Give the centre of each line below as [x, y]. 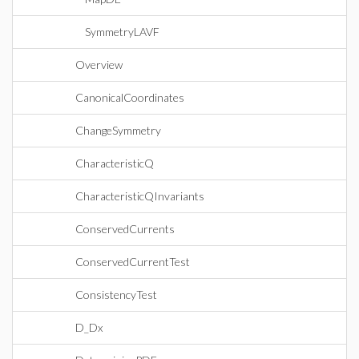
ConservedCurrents [125, 229]
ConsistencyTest [116, 294]
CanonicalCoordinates [130, 97]
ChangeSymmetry [118, 130]
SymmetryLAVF [122, 32]
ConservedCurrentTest [133, 262]
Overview [99, 65]
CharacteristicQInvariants [140, 196]
